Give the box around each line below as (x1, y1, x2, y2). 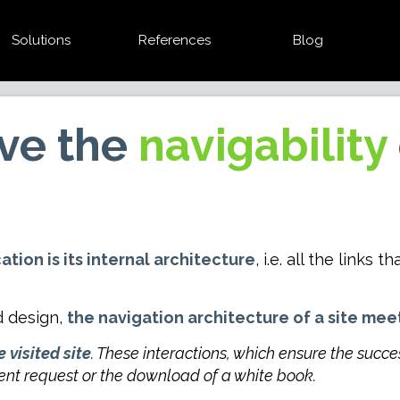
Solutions (11, 32, 71, 48)
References (137, 32, 211, 48)
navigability (137, 119, 387, 171)
